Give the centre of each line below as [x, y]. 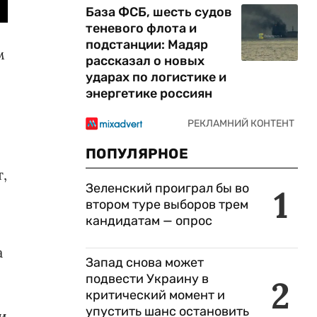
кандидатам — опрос [149, 221]
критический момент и [155, 295]
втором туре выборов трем [167, 204]
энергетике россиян [149, 93]
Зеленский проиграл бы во [167, 188]
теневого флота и [141, 28]
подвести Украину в [147, 279]
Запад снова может [145, 263]
